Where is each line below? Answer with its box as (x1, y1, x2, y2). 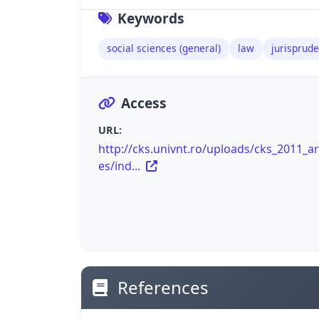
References (113, 276, 209, 300)
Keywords (117, 8, 184, 28)
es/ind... (98, 157, 143, 174)
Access (121, 93, 167, 113)
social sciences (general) (107, 41, 221, 56)
